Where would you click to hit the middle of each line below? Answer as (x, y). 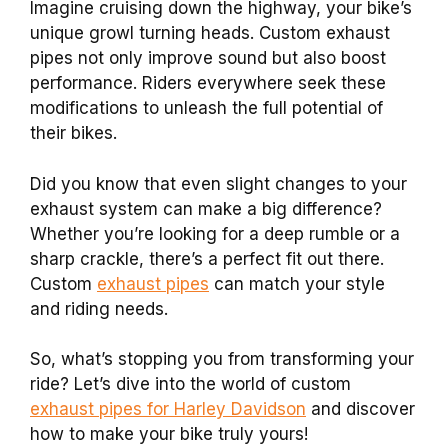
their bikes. (73, 133)
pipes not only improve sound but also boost (208, 58)
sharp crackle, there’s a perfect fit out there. (207, 258)
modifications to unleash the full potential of (206, 108)
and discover (360, 409)
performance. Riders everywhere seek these (208, 83)
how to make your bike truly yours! (169, 434)
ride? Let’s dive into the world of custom (190, 384)
